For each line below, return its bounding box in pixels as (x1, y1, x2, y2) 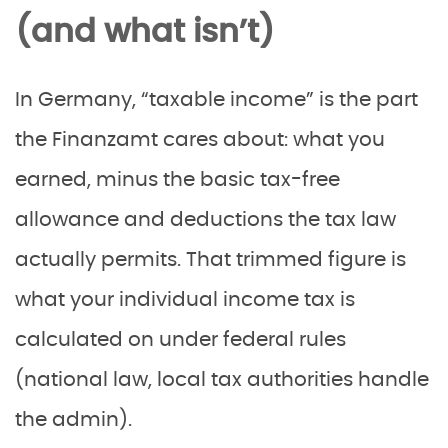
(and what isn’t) (15, 15, 275, 48)
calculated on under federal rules (15, 329, 346, 350)
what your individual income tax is (15, 289, 355, 310)
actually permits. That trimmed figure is (15, 249, 406, 270)
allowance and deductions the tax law (15, 209, 396, 230)
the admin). (15, 409, 132, 430)
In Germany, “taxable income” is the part (15, 89, 418, 110)
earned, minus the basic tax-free (15, 169, 340, 190)
